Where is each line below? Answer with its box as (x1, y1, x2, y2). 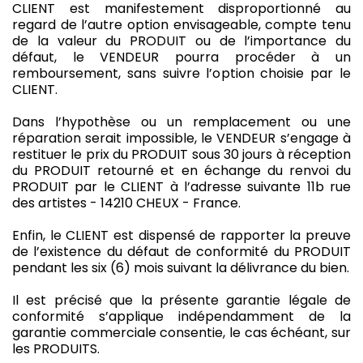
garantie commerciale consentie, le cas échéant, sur (12, 322, 351, 342)
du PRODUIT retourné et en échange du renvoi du (12, 160, 351, 180)
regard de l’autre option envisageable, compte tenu (12, 15, 351, 34)
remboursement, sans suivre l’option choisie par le (12, 63, 351, 83)
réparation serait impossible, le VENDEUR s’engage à (12, 128, 351, 147)
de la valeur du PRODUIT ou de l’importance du (12, 31, 351, 50)
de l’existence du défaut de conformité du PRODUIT (12, 241, 351, 261)
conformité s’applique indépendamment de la (12, 306, 351, 326)
